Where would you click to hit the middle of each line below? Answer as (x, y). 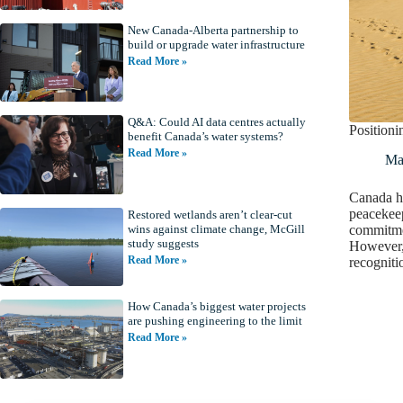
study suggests (163, 243)
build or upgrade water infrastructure (216, 44)
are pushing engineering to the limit (215, 321)
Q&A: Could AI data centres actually (216, 122)
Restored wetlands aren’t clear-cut (210, 214)
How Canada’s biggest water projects (216, 307)
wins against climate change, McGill (216, 228)
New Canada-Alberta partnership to (213, 30)
